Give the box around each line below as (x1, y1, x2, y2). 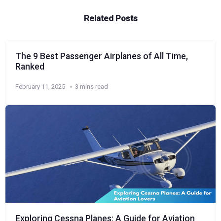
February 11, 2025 (15, 83, 65, 91)
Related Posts (83, 13, 138, 24)
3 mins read (75, 83, 108, 91)
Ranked (15, 62, 44, 72)
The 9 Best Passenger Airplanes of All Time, (15, 51, 188, 62)
